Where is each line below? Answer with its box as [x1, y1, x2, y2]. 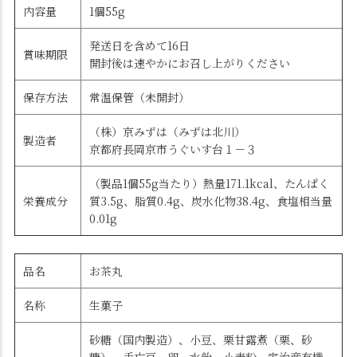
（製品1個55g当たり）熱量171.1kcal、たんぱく [89, 175, 329, 192]
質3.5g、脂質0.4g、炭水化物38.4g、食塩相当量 [89, 193, 332, 210]
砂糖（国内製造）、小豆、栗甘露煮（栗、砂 [89, 331, 312, 348]
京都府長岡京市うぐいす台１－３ [89, 141, 257, 158]
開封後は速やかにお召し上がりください [89, 55, 290, 72]
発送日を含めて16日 [89, 37, 190, 54]
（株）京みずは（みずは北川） [89, 124, 245, 140]
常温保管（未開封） [89, 89, 190, 106]
